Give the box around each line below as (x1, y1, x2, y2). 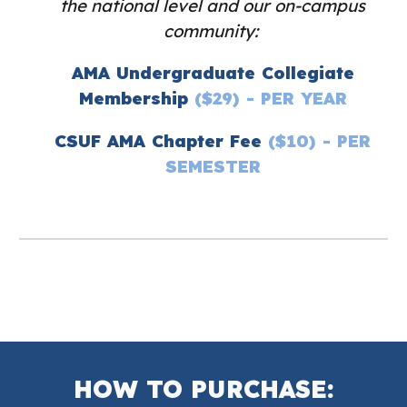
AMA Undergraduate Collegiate (71, 62, 354, 84)
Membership (78, 87, 194, 110)
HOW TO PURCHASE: (73, 373, 334, 404)
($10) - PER (268, 129, 371, 152)
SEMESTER (164, 154, 261, 177)
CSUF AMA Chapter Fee (55, 129, 268, 152)
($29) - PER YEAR (194, 87, 347, 110)
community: (163, 19, 263, 42)
